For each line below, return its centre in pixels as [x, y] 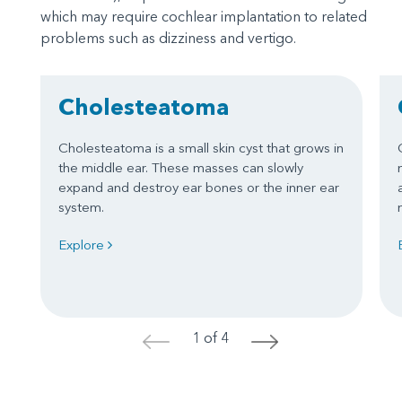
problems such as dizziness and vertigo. [168, 38]
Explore [83, 245]
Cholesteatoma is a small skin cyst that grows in [201, 148]
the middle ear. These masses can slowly [181, 167]
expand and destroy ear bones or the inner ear [199, 187]
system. [81, 207]
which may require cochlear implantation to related [204, 16]
